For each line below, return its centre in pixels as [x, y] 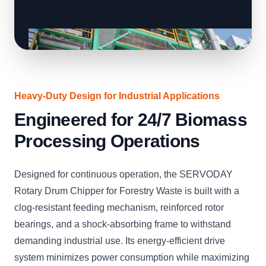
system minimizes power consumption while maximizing [132, 258]
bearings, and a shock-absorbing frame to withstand [123, 224]
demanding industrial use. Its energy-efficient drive [120, 241]
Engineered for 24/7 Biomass [131, 120]
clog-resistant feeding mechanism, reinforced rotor [119, 208]
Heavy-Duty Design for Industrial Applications [117, 96]
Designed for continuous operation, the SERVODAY [123, 175]
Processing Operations [107, 141]
